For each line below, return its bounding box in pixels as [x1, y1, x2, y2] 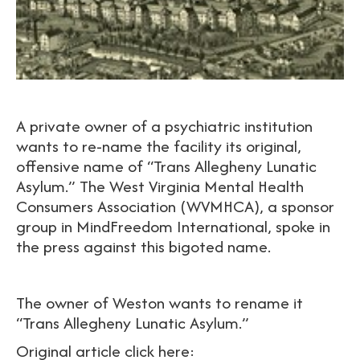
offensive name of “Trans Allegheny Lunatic [16, 154, 317, 178]
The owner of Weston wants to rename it [16, 291, 303, 315]
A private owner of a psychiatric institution [16, 114, 313, 138]
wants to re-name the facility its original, [16, 134, 301, 158]
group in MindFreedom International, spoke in [16, 215, 330, 239]
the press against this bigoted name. [16, 235, 271, 259]
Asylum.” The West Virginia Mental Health [16, 174, 304, 198]
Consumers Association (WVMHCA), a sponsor [16, 194, 334, 219]
